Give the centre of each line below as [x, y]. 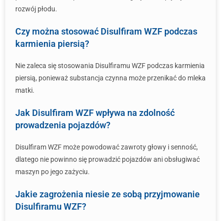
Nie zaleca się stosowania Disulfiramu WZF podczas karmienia [110, 66]
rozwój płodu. [36, 9]
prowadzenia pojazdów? [63, 125]
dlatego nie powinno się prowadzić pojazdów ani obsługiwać [108, 159]
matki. [25, 90]
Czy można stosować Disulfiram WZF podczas [106, 31]
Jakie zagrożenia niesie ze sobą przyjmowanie [108, 194]
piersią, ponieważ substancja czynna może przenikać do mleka [110, 78]
